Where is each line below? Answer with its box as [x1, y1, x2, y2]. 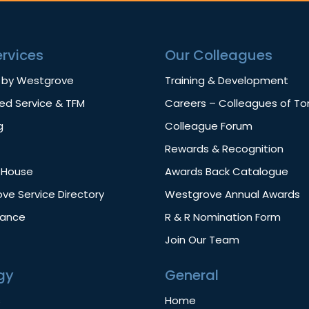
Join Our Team [165, 232, 239, 248]
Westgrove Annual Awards [165, 187, 300, 202]
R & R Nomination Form [165, 210, 281, 225]
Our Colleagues [165, 46, 272, 66]
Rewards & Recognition [165, 141, 283, 157]
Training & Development [165, 73, 288, 88]
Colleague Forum [165, 119, 252, 134]
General [165, 266, 219, 286]
